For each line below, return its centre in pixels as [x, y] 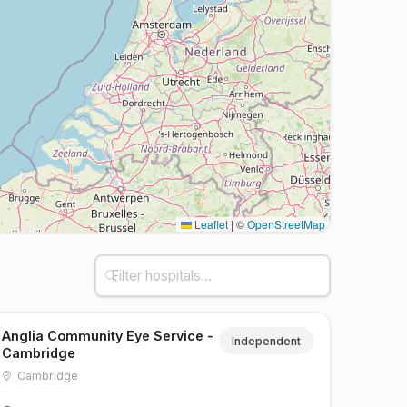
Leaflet [210, 224]
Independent [266, 341]
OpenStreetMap [286, 224]
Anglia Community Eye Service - [108, 335]
